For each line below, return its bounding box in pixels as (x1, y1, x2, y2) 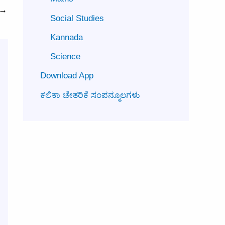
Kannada (50, 32, 83, 42)
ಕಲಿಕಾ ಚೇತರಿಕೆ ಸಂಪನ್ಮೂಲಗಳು (40, 90, 140, 100)
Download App (40, 71, 93, 81)
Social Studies (50, 13, 104, 23)
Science (50, 52, 80, 61)
